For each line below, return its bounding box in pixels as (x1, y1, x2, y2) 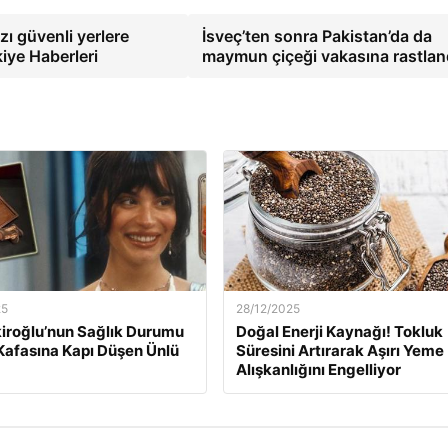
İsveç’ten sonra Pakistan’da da (202, 26, 432, 47)
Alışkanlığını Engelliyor (235, 360, 401, 380)
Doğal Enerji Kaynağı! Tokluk (235, 322, 443, 342)
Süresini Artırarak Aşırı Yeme (235, 341, 444, 361)
